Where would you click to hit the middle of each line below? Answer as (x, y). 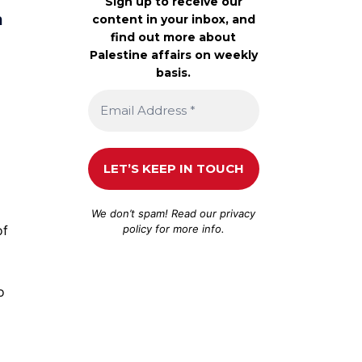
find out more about (174, 37)
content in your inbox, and (173, 19)
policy (137, 228)
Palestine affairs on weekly (173, 55)
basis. (174, 72)
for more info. (188, 228)
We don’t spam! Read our (156, 213)
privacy (238, 213)
